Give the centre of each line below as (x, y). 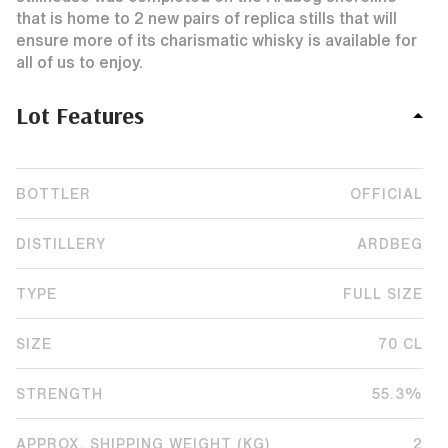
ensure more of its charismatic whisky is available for (216, 40)
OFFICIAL (386, 193)
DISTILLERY (61, 243)
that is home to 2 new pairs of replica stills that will (206, 18)
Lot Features (80, 115)
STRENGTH (59, 393)
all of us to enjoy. (79, 62)
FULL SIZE (383, 293)
